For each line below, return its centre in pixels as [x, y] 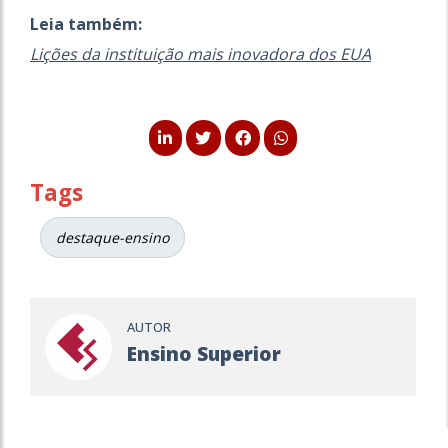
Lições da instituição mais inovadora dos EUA [200, 54]
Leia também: [86, 24]
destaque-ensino [112, 237]
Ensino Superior [203, 354]
